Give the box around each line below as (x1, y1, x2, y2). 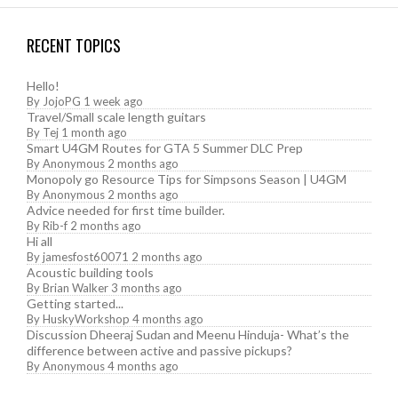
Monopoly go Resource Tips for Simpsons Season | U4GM (27, 171, 346, 187)
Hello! (27, 77, 60, 93)
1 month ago (61, 124, 127, 139)
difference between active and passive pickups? (27, 342, 292, 358)
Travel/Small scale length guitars (27, 108, 206, 124)
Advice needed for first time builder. (27, 202, 225, 218)
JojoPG (43, 93, 81, 108)
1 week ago (84, 93, 143, 108)
